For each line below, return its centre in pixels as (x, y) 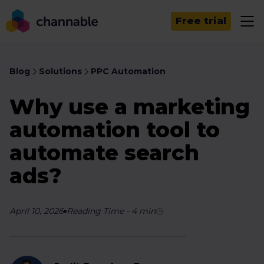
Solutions (60, 71)
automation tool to (115, 130)
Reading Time (95, 211)
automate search (104, 153)
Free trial (201, 21)
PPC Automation (128, 71)
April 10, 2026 (37, 211)
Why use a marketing (130, 107)
